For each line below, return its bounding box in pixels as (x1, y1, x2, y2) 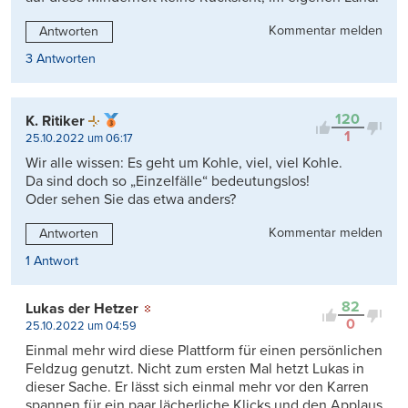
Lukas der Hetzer (25, 300, 138, 319)
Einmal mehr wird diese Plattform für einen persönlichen (25, 342, 382, 361)
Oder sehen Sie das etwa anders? (25, 190, 236, 209)
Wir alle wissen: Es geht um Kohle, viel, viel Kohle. (25, 154, 342, 173)
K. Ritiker (25, 112, 85, 131)
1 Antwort (25, 253, 78, 270)
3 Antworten (25, 51, 96, 67)
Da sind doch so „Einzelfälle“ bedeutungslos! (25, 172, 310, 191)
